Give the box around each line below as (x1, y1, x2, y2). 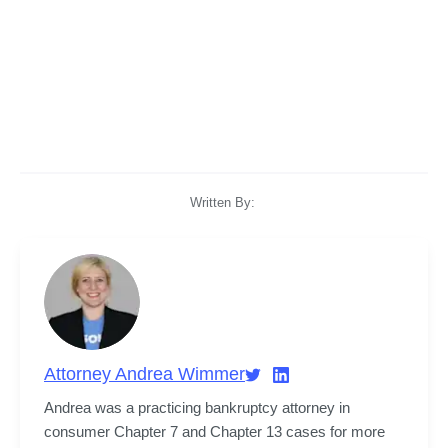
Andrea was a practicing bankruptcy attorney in (44, 398, 350, 416)
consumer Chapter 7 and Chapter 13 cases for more (44, 422, 385, 440)
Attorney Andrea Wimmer (44, 364, 245, 385)
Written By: (189, 194, 255, 210)
